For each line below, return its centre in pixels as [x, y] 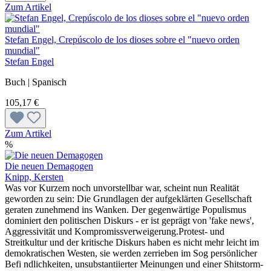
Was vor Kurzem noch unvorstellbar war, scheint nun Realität [122, 188]
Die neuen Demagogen [49, 166]
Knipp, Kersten [34, 177]
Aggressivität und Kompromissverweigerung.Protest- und [115, 231]
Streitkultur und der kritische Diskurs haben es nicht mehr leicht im [132, 242]
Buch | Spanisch [36, 82]
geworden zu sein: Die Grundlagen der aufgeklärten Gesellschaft [128, 198]
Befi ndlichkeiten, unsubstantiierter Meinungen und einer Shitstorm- [134, 264]
